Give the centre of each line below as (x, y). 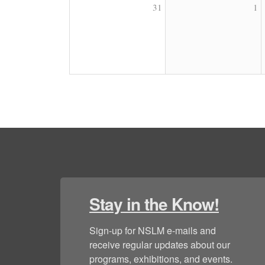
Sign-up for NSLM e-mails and (153, 230)
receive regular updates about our (160, 245)
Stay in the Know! (154, 204)
